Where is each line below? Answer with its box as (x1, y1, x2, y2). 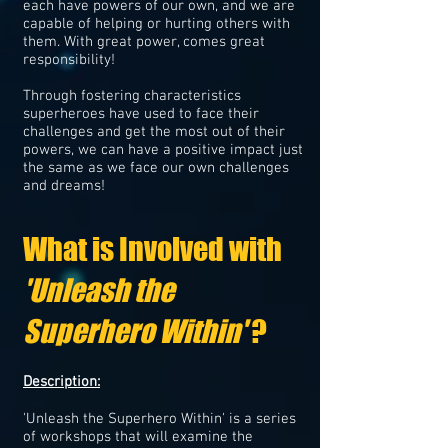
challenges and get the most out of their (23, 123, 285, 141)
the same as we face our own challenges (23, 159, 289, 177)
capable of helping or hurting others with (23, 15, 290, 33)
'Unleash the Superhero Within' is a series (23, 410, 296, 428)
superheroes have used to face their (23, 105, 259, 123)
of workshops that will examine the (23, 428, 253, 446)
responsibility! (23, 51, 115, 69)
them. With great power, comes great (23, 33, 265, 51)
